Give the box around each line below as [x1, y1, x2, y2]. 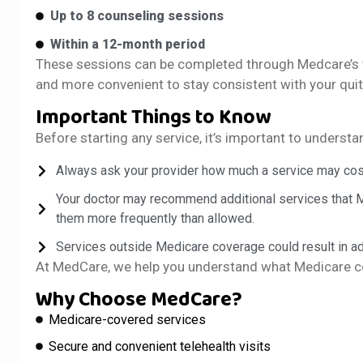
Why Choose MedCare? [36, 283, 243, 316]
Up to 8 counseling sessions [49, 7, 224, 23]
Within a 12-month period [49, 36, 205, 52]
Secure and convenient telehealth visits [49, 338, 271, 354]
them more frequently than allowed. [56, 210, 255, 226]
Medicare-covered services [49, 311, 207, 327]
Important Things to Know [36, 100, 271, 134]
